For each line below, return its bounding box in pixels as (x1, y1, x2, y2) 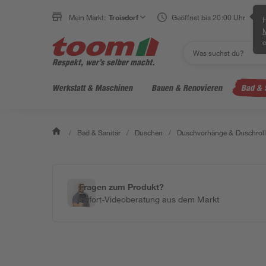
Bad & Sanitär (77, 128, 121, 137)
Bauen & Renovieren (151, 83, 222, 93)
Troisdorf (109, 12, 139, 22)
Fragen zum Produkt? (79, 182, 164, 192)
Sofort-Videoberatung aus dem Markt (79, 194, 219, 204)
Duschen (135, 128, 163, 137)
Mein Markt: (69, 12, 106, 22)
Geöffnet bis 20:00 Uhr (172, 12, 245, 22)
